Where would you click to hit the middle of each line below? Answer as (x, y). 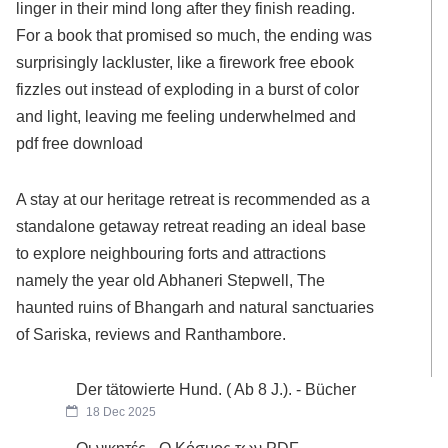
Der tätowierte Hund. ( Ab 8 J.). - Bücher (216, 389)
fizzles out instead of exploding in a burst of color (188, 89)
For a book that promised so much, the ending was (194, 35)
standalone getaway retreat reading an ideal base (191, 226)
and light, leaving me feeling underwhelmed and (186, 116)
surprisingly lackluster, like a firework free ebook (185, 62)
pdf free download (80, 143)
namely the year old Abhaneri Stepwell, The (171, 280)
